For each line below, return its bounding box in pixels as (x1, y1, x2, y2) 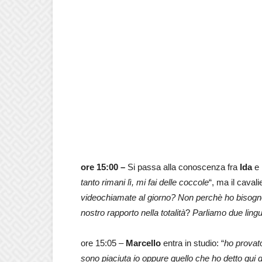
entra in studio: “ (163, 237, 224, 248)
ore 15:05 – (81, 237, 126, 248)
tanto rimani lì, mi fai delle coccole (81, 177, 209, 187)
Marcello (126, 237, 163, 248)
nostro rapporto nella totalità (81, 207, 185, 218)
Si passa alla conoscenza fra (127, 161, 240, 172)
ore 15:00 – (81, 161, 127, 172)
